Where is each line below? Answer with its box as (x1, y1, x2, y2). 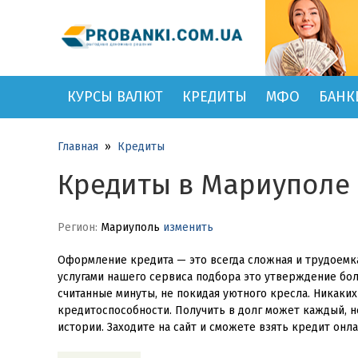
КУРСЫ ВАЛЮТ (67, 88, 163, 105)
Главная (58, 140, 98, 153)
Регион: (58, 221, 97, 234)
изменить (163, 221, 213, 234)
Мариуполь (97, 221, 163, 234)
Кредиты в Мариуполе (58, 168, 350, 201)
